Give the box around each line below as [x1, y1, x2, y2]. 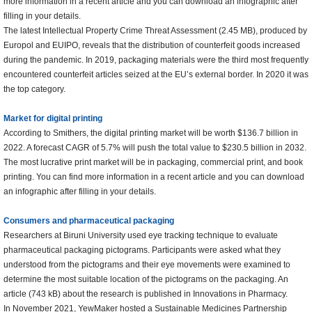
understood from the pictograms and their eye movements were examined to [3, 260, 290, 270]
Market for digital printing [3, 114, 102, 124]
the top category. [3, 84, 65, 95]
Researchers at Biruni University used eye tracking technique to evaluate [3, 231, 278, 241]
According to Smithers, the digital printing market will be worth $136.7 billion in [3, 128, 298, 139]
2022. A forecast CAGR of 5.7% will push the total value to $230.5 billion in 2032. [3, 143, 306, 153]
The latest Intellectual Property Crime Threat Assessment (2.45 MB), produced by [3, 26, 307, 36]
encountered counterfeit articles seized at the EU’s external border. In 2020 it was [3, 70, 309, 80]
